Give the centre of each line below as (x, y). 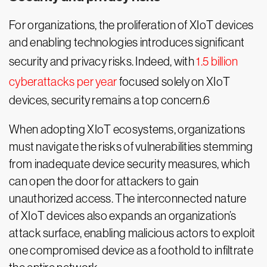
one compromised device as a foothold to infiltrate (131, 251)
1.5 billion (217, 62)
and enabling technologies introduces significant (127, 43)
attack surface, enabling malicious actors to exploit (132, 233)
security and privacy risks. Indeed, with (103, 62)
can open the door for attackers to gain (104, 181)
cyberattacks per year (63, 82)
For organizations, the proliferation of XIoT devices (131, 25)
